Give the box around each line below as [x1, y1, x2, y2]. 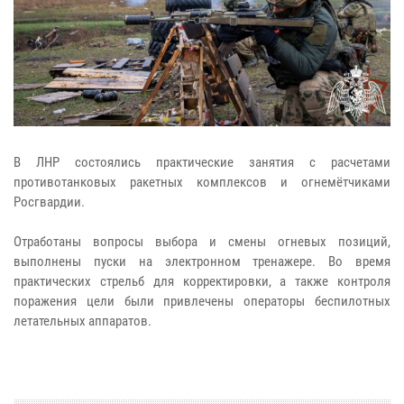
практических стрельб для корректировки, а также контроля [14, 272, 390, 289]
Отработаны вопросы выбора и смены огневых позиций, [14, 233, 390, 250]
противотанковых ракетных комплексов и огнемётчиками [14, 173, 390, 190]
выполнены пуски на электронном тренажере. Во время [14, 252, 390, 270]
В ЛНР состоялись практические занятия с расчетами [14, 153, 390, 170]
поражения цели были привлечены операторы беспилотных [14, 292, 390, 309]
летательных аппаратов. [14, 312, 151, 329]
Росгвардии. [14, 193, 85, 210]
